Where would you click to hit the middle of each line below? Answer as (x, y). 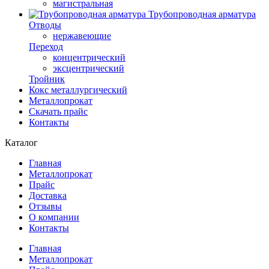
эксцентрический (89, 68)
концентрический (89, 57)
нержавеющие (82, 36)
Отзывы (45, 206)
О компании (54, 217)
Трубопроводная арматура (202, 14)
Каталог (21, 143)
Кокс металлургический (78, 90)
